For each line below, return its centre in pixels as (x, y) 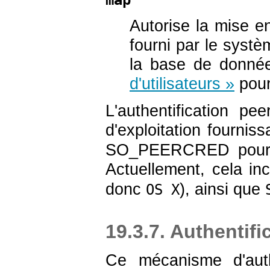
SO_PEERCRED (168, 150)
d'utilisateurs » (182, 83)
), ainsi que (222, 190)
